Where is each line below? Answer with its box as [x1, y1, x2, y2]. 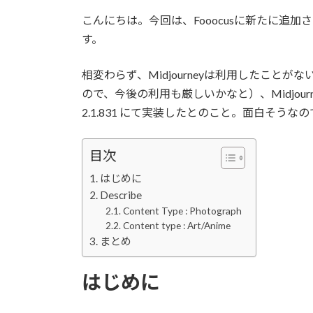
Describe [100, 189, 143, 202]
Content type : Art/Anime [122, 219, 231, 232]
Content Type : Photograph [122, 205, 242, 217]
